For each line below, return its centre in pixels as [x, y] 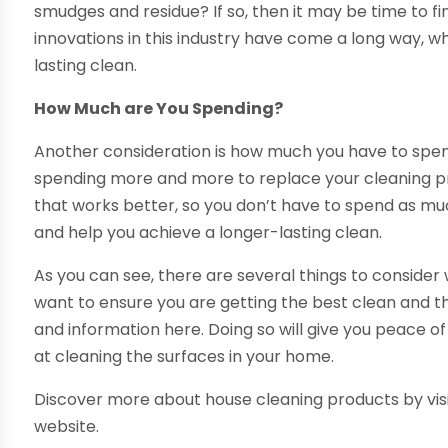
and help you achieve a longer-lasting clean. [208, 233]
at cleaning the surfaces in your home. [184, 357]
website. [67, 427]
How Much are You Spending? [159, 109]
